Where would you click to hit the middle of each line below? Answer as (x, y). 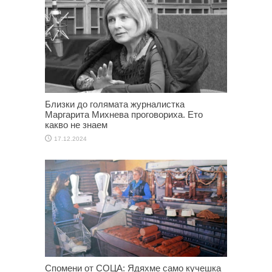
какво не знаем (76, 125)
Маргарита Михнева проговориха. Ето (124, 115)
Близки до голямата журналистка (115, 104)
